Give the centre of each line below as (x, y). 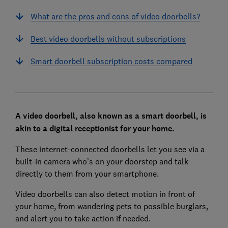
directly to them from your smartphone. (87, 173)
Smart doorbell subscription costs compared (111, 61)
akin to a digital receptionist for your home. (95, 128)
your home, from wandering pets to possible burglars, (111, 206)
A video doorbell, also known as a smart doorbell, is (111, 116)
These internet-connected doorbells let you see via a (110, 149)
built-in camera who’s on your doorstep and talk (102, 161)
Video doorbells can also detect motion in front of (105, 194)
